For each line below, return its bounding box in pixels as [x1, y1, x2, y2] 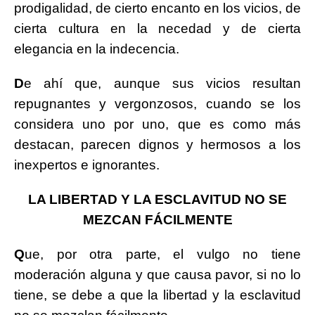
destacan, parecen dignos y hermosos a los [14, 137, 301, 153]
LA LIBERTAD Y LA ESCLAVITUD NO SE [28, 192, 287, 207]
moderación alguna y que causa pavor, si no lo [14, 267, 301, 283]
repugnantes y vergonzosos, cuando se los [14, 96, 301, 112]
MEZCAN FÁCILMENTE [82, 212, 233, 228]
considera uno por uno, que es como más [14, 117, 301, 132]
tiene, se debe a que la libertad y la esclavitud [14, 288, 301, 303]
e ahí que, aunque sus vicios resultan [24, 76, 301, 91]
